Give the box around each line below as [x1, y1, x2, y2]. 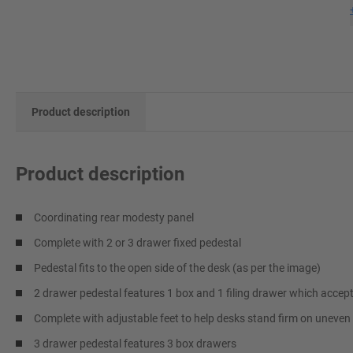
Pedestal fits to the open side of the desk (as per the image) [34, 262, 321, 274]
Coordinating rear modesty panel [34, 211, 194, 224]
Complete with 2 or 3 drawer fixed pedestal [34, 236, 241, 249]
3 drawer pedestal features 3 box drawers [34, 337, 236, 350]
